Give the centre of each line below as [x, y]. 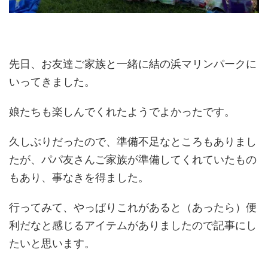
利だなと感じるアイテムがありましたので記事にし [133, 226]
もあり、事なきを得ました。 [79, 178]
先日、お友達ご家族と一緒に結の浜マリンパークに [133, 64]
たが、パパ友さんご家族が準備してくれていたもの [133, 160]
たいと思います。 [52, 243]
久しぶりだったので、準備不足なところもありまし [133, 142]
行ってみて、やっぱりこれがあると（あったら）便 [133, 208]
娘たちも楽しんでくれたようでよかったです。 [122, 112]
